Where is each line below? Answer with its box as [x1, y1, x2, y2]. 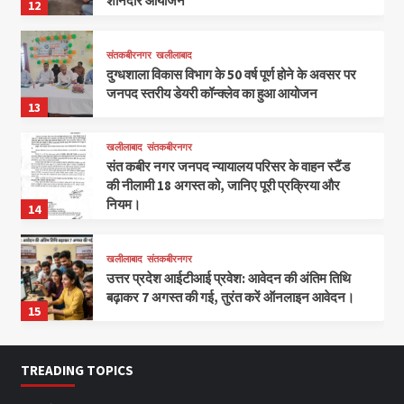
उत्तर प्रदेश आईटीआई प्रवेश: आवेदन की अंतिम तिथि [106, 269, 352, 287]
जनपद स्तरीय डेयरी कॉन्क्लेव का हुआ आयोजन [106, 84, 318, 102]
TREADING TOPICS [20, 362, 133, 380]
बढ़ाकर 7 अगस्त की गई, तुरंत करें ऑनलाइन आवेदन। [106, 288, 355, 306]
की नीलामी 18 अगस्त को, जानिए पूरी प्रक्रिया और [106, 177, 341, 195]
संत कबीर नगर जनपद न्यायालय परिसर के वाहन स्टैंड [106, 158, 351, 176]
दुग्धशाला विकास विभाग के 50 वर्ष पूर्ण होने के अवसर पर [106, 65, 357, 83]
